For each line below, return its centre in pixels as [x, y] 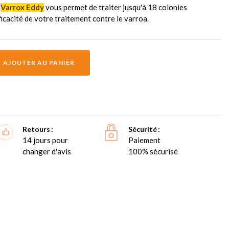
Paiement [145, 140]
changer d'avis [47, 151]
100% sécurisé [153, 151]
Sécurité [143, 129]
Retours [37, 129]
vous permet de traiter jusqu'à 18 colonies [116, 7]
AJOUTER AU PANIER [39, 62]
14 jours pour [45, 140]
